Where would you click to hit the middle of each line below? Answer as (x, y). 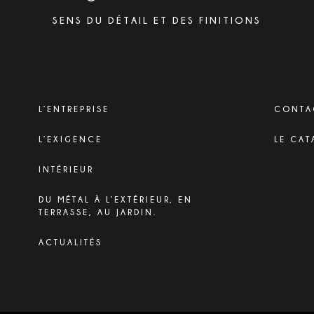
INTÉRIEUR (66, 169)
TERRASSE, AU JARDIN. (98, 212)
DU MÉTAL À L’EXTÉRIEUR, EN (116, 199)
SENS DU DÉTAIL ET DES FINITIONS (157, 20)
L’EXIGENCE (70, 139)
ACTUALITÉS (70, 242)
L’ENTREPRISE (74, 109)
